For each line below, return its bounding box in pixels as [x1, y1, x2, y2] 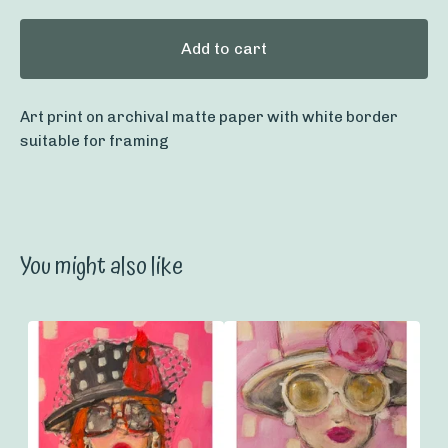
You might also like [20, 248, 183, 287]
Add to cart [181, 39, 267, 59]
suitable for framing [20, 132, 169, 151]
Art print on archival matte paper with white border [20, 108, 398, 127]
